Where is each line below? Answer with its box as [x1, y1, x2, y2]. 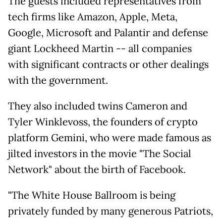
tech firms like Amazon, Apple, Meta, [8, 10, 177, 23]
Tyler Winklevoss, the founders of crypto [8, 115, 198, 128]
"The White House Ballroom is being [8, 188, 175, 202]
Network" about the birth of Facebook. [8, 163, 186, 176]
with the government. [8, 73, 108, 87]
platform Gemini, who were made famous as [8, 131, 211, 144]
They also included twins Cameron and [8, 99, 187, 112]
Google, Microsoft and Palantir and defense [8, 26, 208, 39]
